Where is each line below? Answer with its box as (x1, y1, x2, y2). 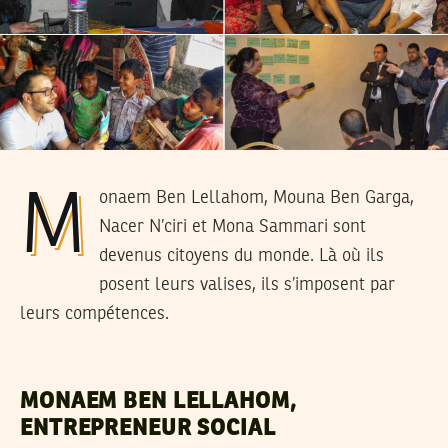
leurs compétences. (20, 304, 169, 323)
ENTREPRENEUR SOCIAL (20, 417, 276, 440)
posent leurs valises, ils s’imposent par (99, 275, 396, 294)
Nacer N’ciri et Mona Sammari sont (99, 217, 367, 236)
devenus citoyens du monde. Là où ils (99, 246, 385, 265)
